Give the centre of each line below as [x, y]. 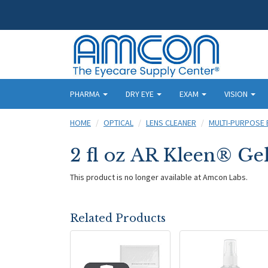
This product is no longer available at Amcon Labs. [159, 177]
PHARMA [86, 94]
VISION [237, 94]
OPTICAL [118, 122]
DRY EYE [141, 94]
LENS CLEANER [171, 122]
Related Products [118, 218]
